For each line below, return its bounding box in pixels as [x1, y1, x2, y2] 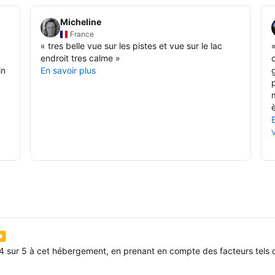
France [70, 29, 95, 39]
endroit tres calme [41, 52, 114, 63]
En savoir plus [41, 64, 96, 76]
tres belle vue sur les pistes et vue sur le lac [48, 40, 223, 51]
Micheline [60, 16, 102, 27]
